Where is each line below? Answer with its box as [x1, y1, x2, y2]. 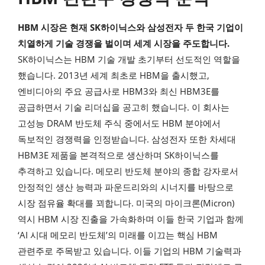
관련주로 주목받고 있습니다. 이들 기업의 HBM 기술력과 [18, 245, 241, 257]
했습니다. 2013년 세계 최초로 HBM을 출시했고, [18, 69, 209, 82]
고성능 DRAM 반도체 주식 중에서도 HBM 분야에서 [18, 117, 221, 130]
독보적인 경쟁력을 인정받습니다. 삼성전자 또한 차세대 [18, 133, 236, 146]
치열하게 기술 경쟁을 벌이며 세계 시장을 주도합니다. [18, 37, 230, 50]
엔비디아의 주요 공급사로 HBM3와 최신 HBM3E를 [18, 85, 219, 98]
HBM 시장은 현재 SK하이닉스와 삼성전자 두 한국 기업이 [18, 21, 243, 34]
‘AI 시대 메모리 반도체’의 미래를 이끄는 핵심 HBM [18, 229, 218, 241]
